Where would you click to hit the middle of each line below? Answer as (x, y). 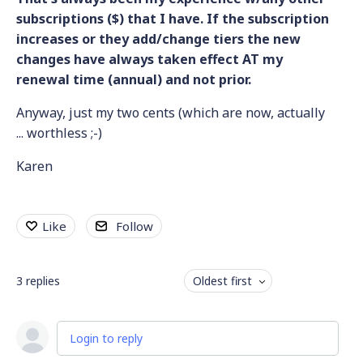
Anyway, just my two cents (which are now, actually (171, 113)
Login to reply (106, 338)
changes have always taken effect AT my (149, 59)
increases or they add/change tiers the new (158, 39)
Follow (135, 226)
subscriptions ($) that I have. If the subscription (173, 19)
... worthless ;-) (62, 133)
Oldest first (222, 281)
